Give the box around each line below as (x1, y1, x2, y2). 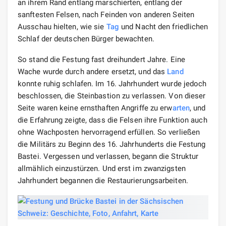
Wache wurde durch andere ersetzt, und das (18, 67, 167, 76)
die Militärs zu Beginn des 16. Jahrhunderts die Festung (18, 139, 206, 149)
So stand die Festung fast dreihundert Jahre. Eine (18, 54, 185, 64)
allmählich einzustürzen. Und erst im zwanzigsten (18, 163, 186, 173)
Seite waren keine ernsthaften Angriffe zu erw (18, 103, 173, 112)
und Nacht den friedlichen (119, 22, 208, 31)
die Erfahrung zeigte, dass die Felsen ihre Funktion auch (18, 115, 207, 125)
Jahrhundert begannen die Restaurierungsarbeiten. (18, 176, 188, 185)
